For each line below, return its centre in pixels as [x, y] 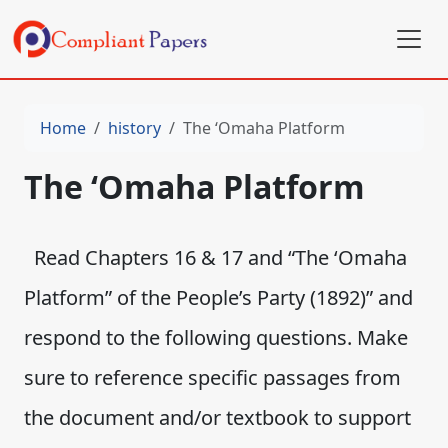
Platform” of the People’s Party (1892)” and [218, 297]
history [134, 128]
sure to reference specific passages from [212, 377]
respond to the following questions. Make [216, 337]
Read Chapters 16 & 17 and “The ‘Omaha [215, 257]
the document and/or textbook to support [217, 417]
